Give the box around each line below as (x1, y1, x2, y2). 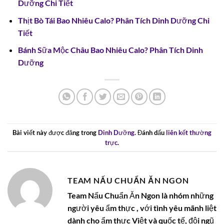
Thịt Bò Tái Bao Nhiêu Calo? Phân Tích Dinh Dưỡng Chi (17, 15, 209, 25)
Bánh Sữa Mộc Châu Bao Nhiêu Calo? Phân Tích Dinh (17, 45, 203, 55)
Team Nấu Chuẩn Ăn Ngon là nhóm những (67, 190, 213, 200)
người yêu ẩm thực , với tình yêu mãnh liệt (67, 203, 216, 213)
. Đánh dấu (134, 128, 166, 136)
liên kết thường (166, 128, 211, 136)
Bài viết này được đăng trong (12, 128, 98, 136)
